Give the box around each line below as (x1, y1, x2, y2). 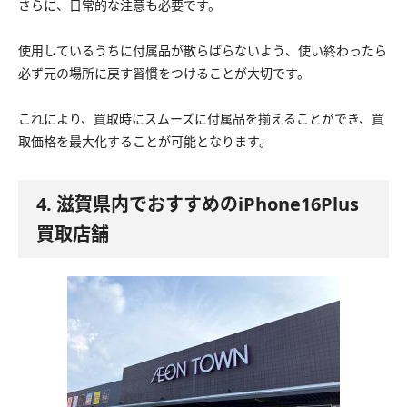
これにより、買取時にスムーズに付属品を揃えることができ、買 (18, 109, 384, 127)
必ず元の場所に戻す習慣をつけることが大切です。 (18, 64, 310, 82)
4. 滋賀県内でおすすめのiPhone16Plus (36, 191, 359, 216)
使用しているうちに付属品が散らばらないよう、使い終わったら (18, 41, 387, 59)
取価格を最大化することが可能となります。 (18, 132, 272, 150)
